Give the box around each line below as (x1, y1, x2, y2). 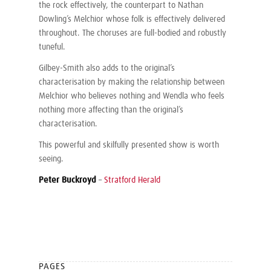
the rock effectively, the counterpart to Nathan (39, 1, 203, 10)
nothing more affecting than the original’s (39, 106, 183, 115)
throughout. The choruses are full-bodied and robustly (39, 29, 226, 38)
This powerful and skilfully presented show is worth (39, 141, 219, 150)
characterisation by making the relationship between (39, 78, 224, 87)
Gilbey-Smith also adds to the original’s (39, 64, 175, 73)
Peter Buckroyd (39, 175, 96, 184)
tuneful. (39, 43, 65, 52)
